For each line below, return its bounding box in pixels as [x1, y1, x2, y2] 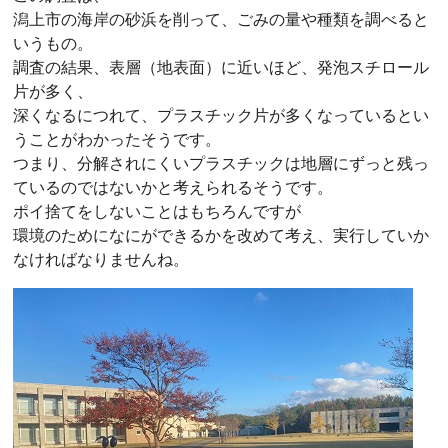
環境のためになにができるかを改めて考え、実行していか [13, 225, 429, 245]
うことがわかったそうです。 [13, 129, 221, 149]
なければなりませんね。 [13, 249, 189, 269]
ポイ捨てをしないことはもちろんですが [13, 201, 301, 221]
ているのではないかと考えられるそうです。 [13, 177, 333, 197]
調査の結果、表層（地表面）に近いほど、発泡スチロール [13, 57, 429, 77]
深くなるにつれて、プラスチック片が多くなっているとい [13, 105, 429, 125]
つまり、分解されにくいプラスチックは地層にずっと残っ [13, 153, 429, 173]
